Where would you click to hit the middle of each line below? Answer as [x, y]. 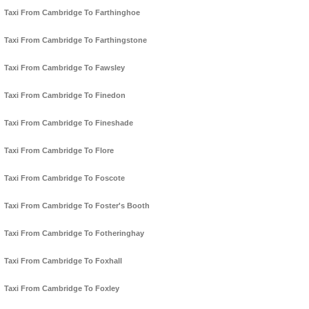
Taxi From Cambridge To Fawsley [64, 68]
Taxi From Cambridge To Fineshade [69, 123]
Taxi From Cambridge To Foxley [62, 289]
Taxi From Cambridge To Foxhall [63, 261]
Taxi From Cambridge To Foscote [64, 178]
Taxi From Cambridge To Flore [59, 151]
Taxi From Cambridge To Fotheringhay [74, 233]
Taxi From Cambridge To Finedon [65, 96]
